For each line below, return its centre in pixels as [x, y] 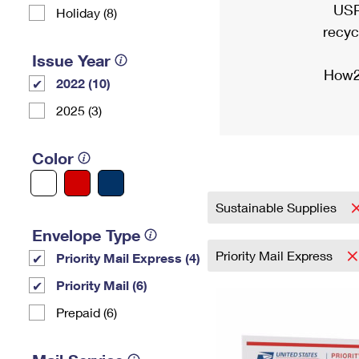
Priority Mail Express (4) [128, 258]
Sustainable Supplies [278, 207]
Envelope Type [86, 235]
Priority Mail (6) [102, 285]
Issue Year [71, 60]
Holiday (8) [87, 12]
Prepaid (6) [87, 312]
